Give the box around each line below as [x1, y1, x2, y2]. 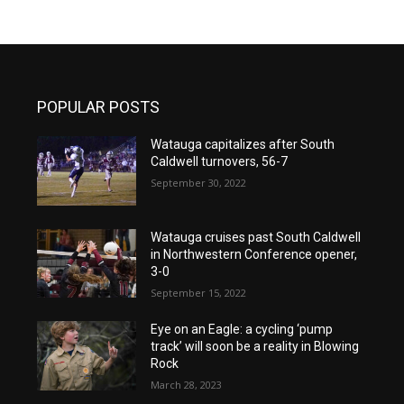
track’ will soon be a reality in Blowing [150, 339, 359, 354]
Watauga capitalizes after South [150, 137, 335, 151]
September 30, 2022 [150, 176, 246, 189]
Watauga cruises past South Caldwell [150, 229, 361, 244]
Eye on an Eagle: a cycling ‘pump [150, 322, 333, 337]
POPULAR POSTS [37, 97, 161, 116]
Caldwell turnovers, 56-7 [150, 154, 288, 169]
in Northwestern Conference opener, [150, 246, 357, 262]
